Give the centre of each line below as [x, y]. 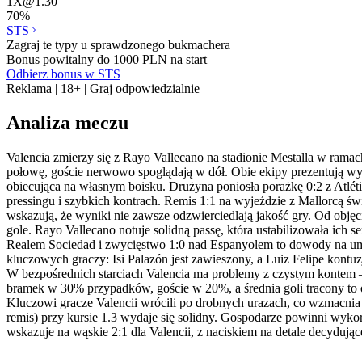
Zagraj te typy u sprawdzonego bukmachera [118, 44]
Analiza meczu [67, 122]
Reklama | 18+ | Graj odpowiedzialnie [103, 88]
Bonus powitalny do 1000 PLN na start [107, 59]
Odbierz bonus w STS [63, 74]
